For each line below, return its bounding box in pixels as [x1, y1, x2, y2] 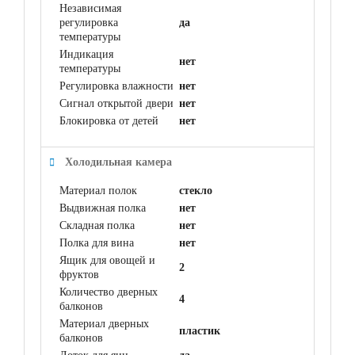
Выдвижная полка [59, 201, 146, 214]
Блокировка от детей [59, 114, 158, 127]
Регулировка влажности [59, 79, 174, 92]
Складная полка [59, 219, 135, 231]
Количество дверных [59, 285, 158, 298]
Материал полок [59, 184, 137, 197]
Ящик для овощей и [59, 254, 155, 266]
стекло [179, 184, 212, 197]
